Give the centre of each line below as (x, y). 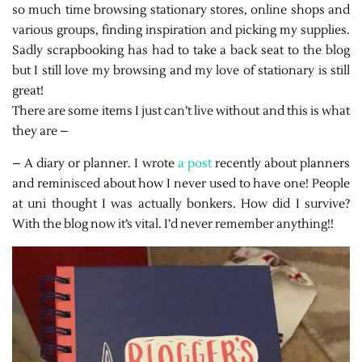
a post (194, 163)
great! (28, 90)
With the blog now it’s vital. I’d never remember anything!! (173, 224)
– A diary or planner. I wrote (95, 163)
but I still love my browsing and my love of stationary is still (181, 70)
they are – (40, 131)
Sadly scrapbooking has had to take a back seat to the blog (181, 50)
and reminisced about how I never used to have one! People (181, 183)
